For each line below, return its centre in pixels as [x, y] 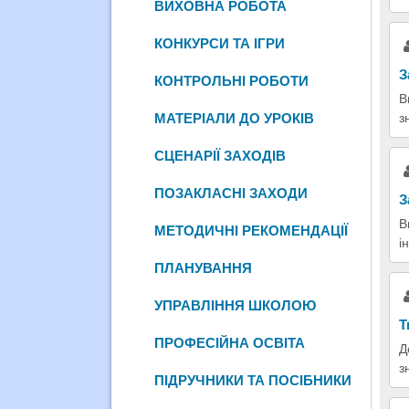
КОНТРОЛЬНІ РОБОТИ [232, 80]
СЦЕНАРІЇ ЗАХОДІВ [220, 155]
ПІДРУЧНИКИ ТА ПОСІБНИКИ [253, 380]
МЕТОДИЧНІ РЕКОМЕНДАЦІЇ [252, 230]
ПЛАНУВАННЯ [204, 267]
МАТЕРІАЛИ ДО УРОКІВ [235, 118]
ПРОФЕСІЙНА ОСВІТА [230, 342]
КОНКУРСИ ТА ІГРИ [220, 43]
